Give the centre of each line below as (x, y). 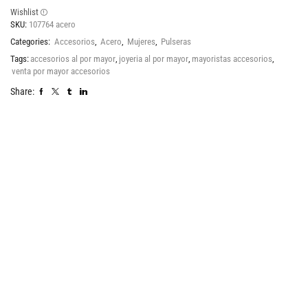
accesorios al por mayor (73, 58)
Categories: (31, 41)
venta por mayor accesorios (61, 71)
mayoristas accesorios (232, 58)
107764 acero (52, 24)
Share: (22, 91)
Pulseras (176, 41)
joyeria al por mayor (154, 58)
